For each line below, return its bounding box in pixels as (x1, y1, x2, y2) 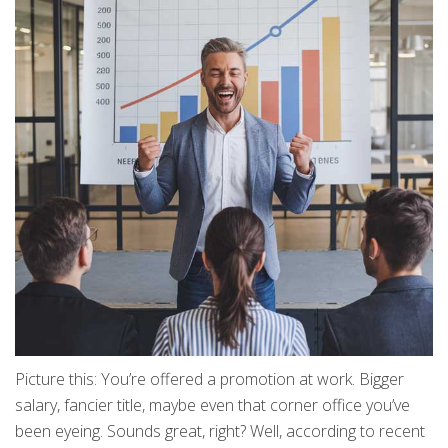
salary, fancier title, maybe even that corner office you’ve (15, 394, 410, 417)
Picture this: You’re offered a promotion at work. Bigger (15, 368, 404, 391)
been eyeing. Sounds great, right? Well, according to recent (15, 420, 425, 443)
